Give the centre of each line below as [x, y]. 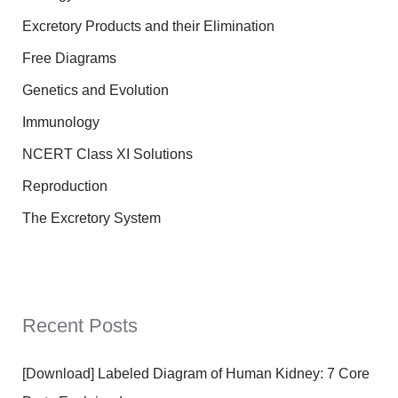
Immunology [60, 123]
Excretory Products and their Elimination [148, 27]
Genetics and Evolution [95, 91]
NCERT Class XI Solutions [107, 155]
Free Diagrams [69, 59]
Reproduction [64, 187]
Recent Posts [80, 326]
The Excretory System [91, 219]
